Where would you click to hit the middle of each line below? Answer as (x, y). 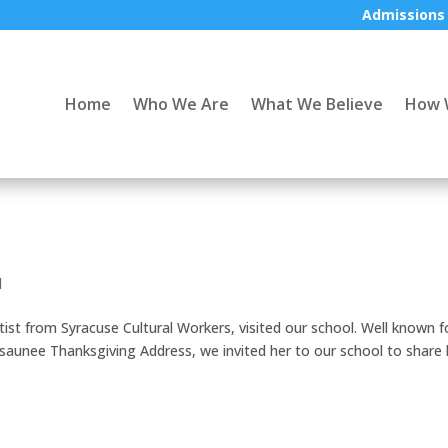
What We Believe (316, 103)
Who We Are (180, 103)
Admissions (403, 14)
